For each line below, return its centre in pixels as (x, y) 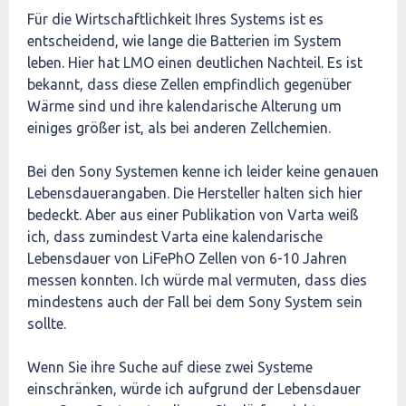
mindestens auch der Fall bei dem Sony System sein (195, 302)
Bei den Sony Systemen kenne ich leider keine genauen (203, 171)
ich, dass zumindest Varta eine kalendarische (175, 237)
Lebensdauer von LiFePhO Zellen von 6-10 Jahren (187, 258)
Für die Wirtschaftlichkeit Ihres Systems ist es (175, 19)
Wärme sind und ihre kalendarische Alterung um (184, 106)
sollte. (47, 324)
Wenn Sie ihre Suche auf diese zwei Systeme (170, 367)
